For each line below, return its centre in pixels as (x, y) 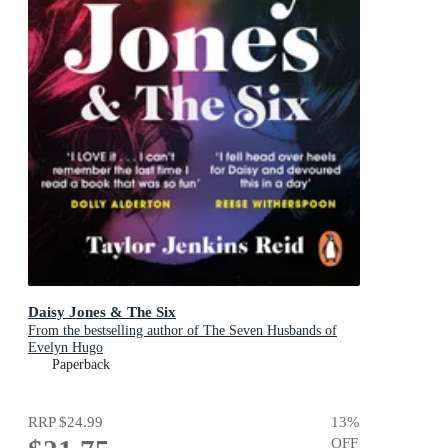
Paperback (81, 365)
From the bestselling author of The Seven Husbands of (182, 331)
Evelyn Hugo (65, 348)
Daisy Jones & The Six (102, 312)
